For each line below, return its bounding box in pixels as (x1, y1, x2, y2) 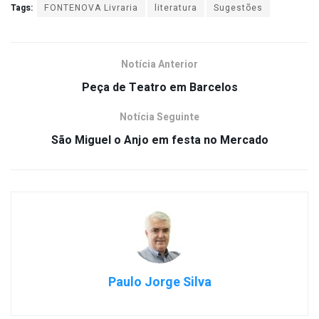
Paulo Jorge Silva (108, 272, 211, 292)
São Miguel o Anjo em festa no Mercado (51, 131, 268, 149)
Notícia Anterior (121, 56, 198, 72)
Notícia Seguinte (120, 109, 199, 125)
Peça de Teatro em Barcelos (81, 78, 238, 96)
